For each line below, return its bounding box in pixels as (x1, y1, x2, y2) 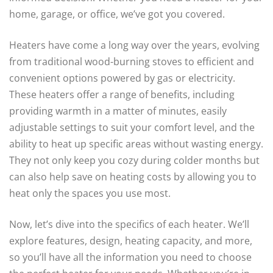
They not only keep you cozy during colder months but (9, 154, 260, 167)
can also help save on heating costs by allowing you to (9, 170, 257, 183)
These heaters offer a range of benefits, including (9, 88, 235, 101)
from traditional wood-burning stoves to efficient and (9, 55, 254, 68)
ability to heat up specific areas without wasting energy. (9, 137, 263, 151)
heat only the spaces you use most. (9, 186, 171, 200)
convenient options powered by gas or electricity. (9, 71, 235, 85)
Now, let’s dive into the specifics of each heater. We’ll (9, 218, 249, 231)
